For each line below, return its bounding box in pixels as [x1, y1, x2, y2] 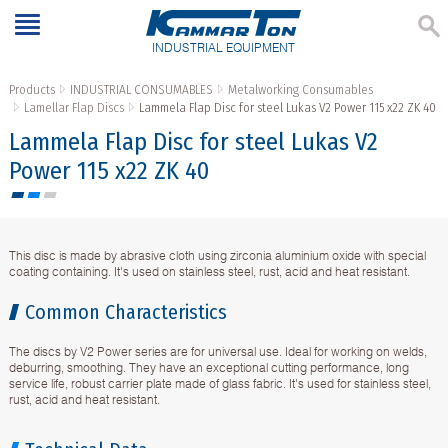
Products [8, 82, 55, 98]
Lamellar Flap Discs [23, 100, 124, 116]
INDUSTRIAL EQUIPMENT [152, 40, 296, 56]
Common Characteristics [24, 300, 227, 325]
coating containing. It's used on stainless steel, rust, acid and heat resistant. [8, 264, 410, 280]
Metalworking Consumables [227, 82, 373, 98]
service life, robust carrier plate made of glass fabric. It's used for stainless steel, [8, 376, 431, 392]
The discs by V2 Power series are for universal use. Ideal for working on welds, [8, 344, 427, 360]
